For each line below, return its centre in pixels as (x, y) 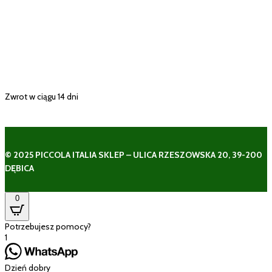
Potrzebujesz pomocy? (48, 226)
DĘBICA (19, 168)
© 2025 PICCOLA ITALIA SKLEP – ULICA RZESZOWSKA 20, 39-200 (134, 155)
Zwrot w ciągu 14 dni (42, 96)
